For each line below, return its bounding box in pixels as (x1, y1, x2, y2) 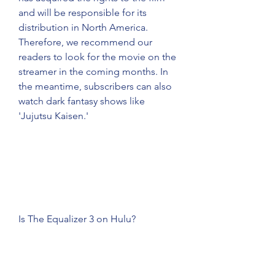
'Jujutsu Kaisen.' (18, 110, 88, 122)
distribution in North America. (18, 21, 148, 33)
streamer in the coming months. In (18, 66, 168, 77)
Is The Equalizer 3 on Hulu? (18, 213, 136, 225)
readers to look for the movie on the (18, 51, 176, 63)
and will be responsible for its (18, 7, 147, 18)
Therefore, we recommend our (18, 36, 152, 48)
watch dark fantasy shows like (18, 95, 145, 107)
